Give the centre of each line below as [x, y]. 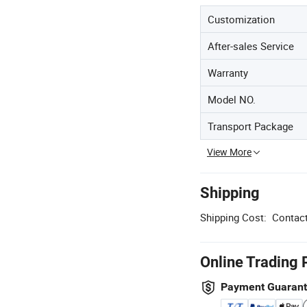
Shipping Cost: [233, 217]
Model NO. [232, 99]
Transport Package [250, 126]
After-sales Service [251, 46]
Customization [241, 19]
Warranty [228, 72]
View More [229, 151]
